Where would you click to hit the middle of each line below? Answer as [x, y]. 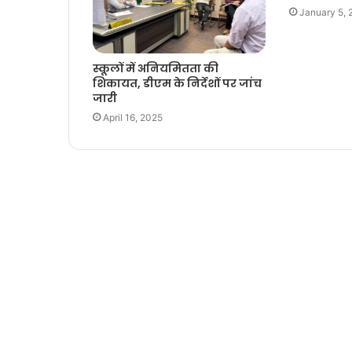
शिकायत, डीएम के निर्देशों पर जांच [177, 84]
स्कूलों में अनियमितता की [156, 69]
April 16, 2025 [133, 118]
